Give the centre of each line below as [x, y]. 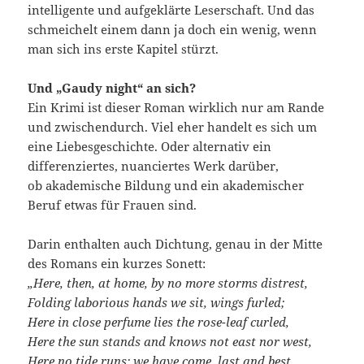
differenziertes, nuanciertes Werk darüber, [154, 165]
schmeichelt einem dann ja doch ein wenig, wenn [173, 29]
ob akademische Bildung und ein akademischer [166, 185]
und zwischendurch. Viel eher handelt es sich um [173, 126]
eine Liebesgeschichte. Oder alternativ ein [150, 146]
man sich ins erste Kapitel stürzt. [123, 48]
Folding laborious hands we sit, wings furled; [156, 302]
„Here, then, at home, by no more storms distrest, [168, 282]
